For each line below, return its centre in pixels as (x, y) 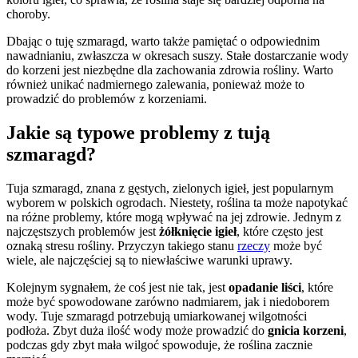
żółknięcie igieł (198, 232)
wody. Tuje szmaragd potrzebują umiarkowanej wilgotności (157, 316)
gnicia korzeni (306, 331)
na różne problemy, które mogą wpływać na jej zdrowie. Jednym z (174, 217)
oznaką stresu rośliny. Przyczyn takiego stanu (122, 246)
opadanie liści (265, 288)
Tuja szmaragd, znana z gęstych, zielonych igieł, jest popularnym (170, 189)
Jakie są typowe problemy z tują (138, 133)
